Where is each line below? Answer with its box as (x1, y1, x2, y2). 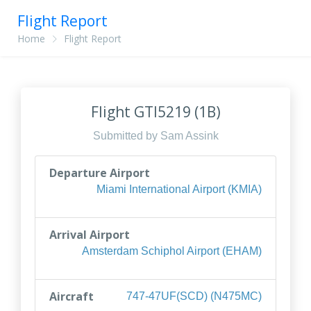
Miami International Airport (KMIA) (96, 183, 262, 195)
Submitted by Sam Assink (92, 130, 219, 142)
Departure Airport (49, 165, 150, 180)
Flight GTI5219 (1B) (90, 102, 221, 121)
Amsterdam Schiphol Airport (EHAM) (82, 245, 262, 257)
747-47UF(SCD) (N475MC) (126, 290, 262, 302)
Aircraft (49, 289, 94, 304)
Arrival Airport (49, 227, 130, 242)
